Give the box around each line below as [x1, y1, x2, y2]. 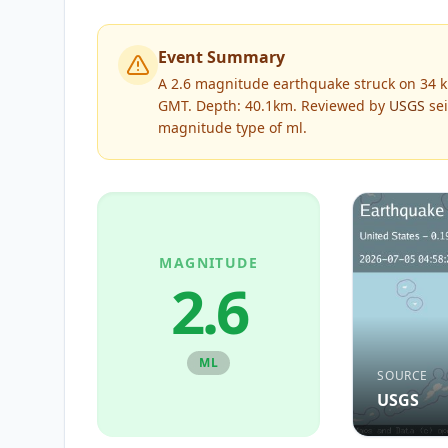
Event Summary [158, 46, 285, 68]
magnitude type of [158, 118, 286, 137]
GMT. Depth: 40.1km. [158, 96, 297, 115]
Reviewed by [297, 96, 389, 115]
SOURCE [377, 366, 428, 384]
